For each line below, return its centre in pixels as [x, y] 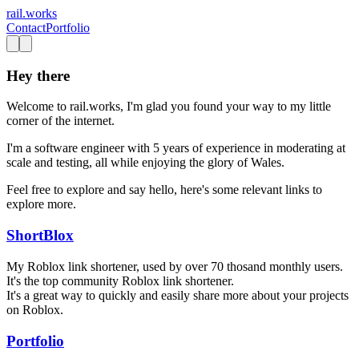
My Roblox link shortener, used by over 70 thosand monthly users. [175, 266]
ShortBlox [40, 236]
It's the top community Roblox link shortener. [120, 280]
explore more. [41, 204]
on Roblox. [35, 309]
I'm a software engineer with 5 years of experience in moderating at [176, 148]
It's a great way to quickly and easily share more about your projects [177, 295]
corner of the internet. [61, 121]
